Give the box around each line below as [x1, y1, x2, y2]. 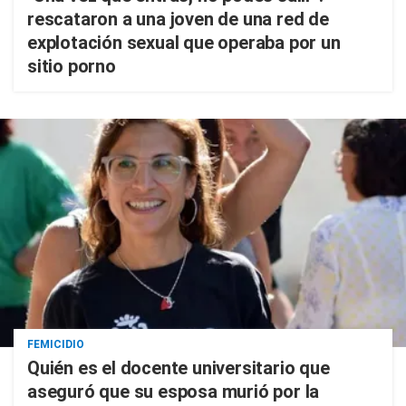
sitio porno [27, 55, 116, 77]
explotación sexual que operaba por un [27, 32, 341, 53]
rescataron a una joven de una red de [27, 8, 329, 30]
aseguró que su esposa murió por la [27, 381, 320, 402]
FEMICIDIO [27, 338, 84, 351]
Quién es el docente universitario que [27, 357, 330, 379]
